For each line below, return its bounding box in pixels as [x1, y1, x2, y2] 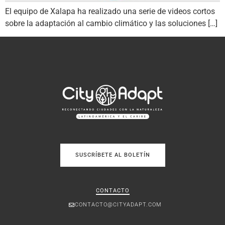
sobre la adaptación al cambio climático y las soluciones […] [5, 18, 217, 28]
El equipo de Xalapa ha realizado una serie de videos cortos [5, 6, 215, 16]
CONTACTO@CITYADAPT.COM [74, 201, 162, 208]
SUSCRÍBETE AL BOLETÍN [75, 151, 150, 158]
